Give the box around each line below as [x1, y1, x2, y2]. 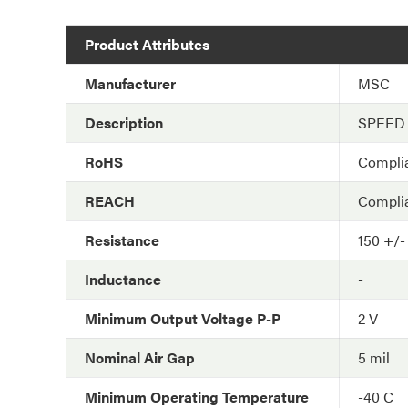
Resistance [85, 229, 159, 250]
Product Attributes [85, 34, 209, 55]
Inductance [85, 269, 161, 290]
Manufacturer [85, 73, 176, 94]
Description [85, 112, 163, 133]
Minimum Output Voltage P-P [85, 308, 280, 329]
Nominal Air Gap [85, 347, 195, 368]
